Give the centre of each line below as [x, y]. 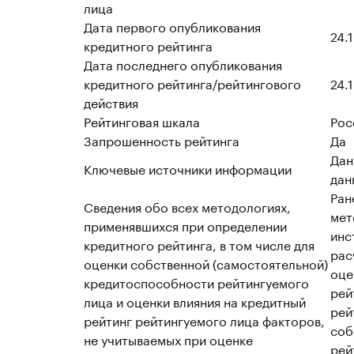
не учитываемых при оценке [168, 339]
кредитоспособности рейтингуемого [196, 282]
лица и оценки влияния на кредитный [195, 301]
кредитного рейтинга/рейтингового [192, 83]
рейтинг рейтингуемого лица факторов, [204, 320]
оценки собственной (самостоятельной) [206, 263]
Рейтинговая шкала [142, 121]
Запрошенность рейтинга [162, 139]
